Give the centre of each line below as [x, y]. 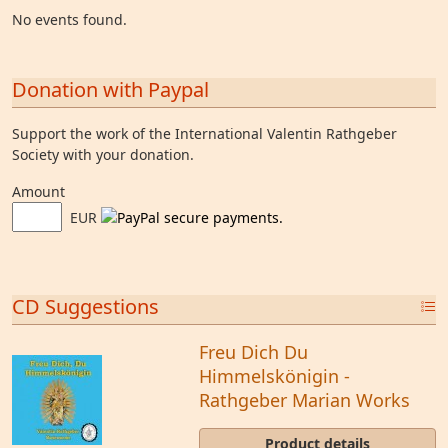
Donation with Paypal [110, 89]
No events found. [69, 19]
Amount [38, 191]
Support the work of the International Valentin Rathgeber [204, 133]
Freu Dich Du [253, 352]
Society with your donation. [103, 154]
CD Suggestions [85, 306]
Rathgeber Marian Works [304, 400]
